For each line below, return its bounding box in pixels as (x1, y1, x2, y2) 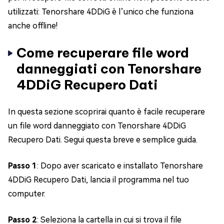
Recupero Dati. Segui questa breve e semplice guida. (8, 135, 197, 144)
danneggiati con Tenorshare (16, 60, 201, 77)
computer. (8, 189, 45, 198)
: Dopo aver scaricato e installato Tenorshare (37, 161, 203, 170)
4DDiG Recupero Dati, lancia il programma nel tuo (8, 175, 189, 184)
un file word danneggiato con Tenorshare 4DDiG (8, 121, 186, 130)
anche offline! (8, 21, 57, 30)
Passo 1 (8, 161, 37, 170)
